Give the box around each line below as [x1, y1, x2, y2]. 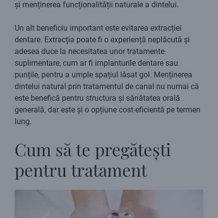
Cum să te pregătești [15, 138, 171, 161]
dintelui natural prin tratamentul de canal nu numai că [15, 82, 199, 91]
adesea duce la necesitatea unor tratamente [15, 47, 164, 56]
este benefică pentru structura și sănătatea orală [15, 93, 180, 103]
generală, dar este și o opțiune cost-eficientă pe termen [15, 105, 200, 115]
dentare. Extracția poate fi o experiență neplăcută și [15, 35, 190, 45]
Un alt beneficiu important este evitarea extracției [15, 23, 182, 33]
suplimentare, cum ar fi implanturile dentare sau [15, 58, 178, 68]
